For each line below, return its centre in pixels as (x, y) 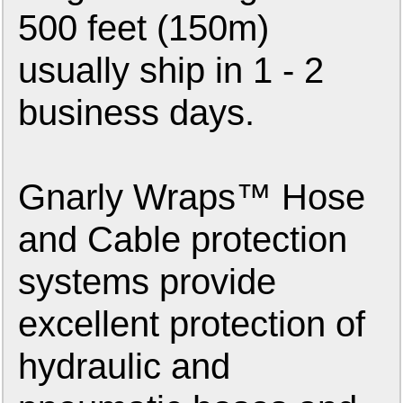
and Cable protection (183, 240)
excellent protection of (192, 324)
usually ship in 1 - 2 (171, 71)
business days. (137, 113)
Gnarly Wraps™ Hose (192, 197)
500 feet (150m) (144, 28)
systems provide (148, 282)
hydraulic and (125, 367)
